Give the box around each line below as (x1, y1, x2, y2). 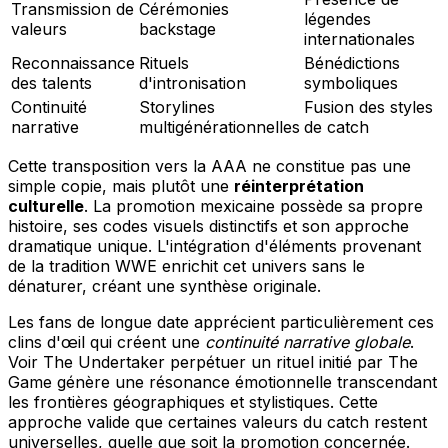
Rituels (139, 53, 189, 74)
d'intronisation (139, 73, 246, 94)
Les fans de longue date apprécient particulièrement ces (8, 312, 434, 333)
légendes (304, 9, 371, 30)
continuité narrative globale (205, 332, 410, 353)
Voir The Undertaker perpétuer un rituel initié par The (8, 352, 418, 373)
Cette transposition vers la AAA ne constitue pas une (8, 156, 411, 177)
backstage (139, 19, 216, 40)
